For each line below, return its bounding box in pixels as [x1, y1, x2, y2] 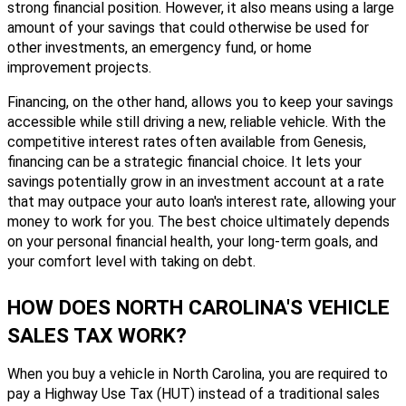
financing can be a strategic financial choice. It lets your [7, 152, 362, 170]
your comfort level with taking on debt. [7, 252, 256, 270]
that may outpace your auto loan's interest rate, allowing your [7, 192, 396, 210]
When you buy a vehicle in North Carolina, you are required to [7, 364, 388, 382]
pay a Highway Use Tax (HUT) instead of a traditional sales [7, 384, 380, 402]
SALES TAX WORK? [7, 323, 187, 348]
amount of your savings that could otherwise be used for [7, 18, 369, 36]
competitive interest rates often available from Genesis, [7, 132, 366, 150]
